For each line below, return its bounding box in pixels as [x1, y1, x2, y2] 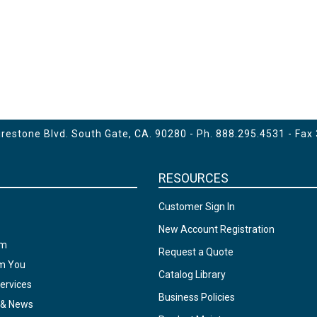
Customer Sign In [158, 201, 235, 212]
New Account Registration [158, 224, 275, 235]
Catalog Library [158, 269, 226, 280]
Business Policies [158, 292, 235, 303]
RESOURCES [158, 171, 229, 185]
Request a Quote [158, 246, 234, 258]
